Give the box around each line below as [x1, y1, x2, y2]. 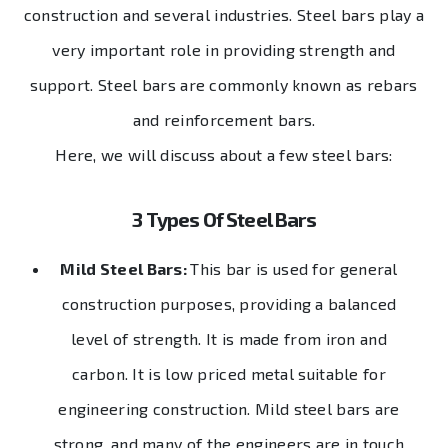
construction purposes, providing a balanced [61, 294, 397, 314]
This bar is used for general [190, 259, 398, 279]
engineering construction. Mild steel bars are [58, 399, 400, 419]
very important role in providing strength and [52, 40, 396, 60]
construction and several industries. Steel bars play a [23, 5, 425, 25]
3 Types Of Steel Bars [132, 207, 316, 232]
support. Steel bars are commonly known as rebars [30, 75, 418, 95]
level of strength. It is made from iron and [71, 329, 387, 349]
